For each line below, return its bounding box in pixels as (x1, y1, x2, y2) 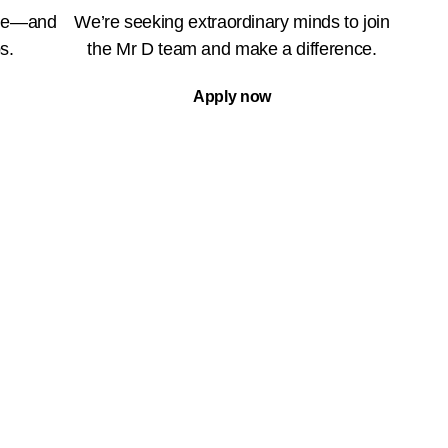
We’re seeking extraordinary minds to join (74, 12, 390, 33)
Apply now (193, 88, 271, 106)
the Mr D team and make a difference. (87, 39, 377, 60)
